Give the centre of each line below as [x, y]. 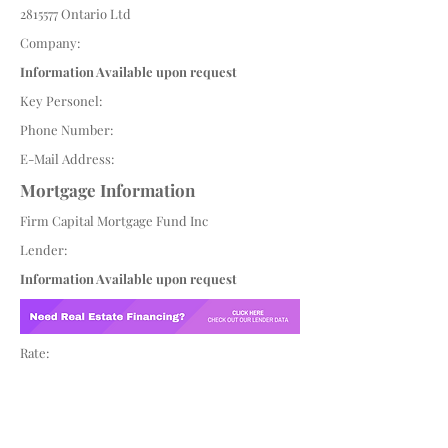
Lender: [43, 249]
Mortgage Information [107, 190]
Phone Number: [66, 129]
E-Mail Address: [67, 158]
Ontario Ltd [94, 13]
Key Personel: [61, 100]
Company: [50, 42]
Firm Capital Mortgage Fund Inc [114, 220]
